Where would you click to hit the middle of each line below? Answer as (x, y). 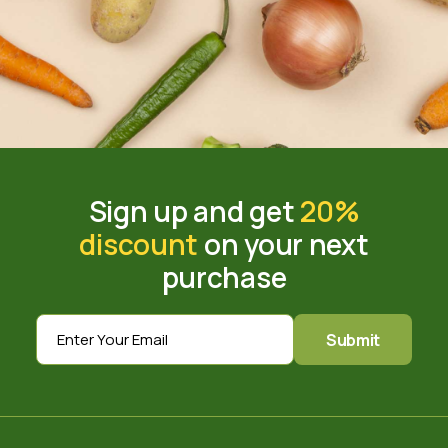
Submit (353, 339)
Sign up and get (194, 210)
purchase (224, 276)
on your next (283, 243)
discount (139, 243)
